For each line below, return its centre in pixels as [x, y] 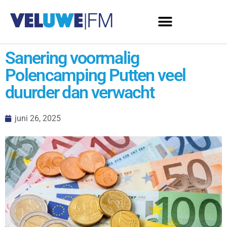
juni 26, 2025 [38, 118]
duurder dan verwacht [80, 92]
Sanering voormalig [72, 58]
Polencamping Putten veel [96, 75]
